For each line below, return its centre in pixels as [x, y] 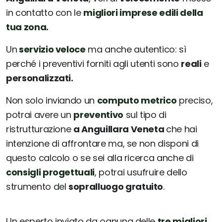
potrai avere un [40, 115]
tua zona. [27, 27]
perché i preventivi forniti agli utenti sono [94, 64]
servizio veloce [51, 50]
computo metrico [137, 101]
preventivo [98, 115]
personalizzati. [40, 78]
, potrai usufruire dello [141, 172]
